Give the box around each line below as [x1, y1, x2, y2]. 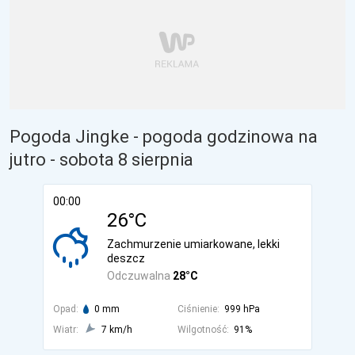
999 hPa [223, 303, 260, 315]
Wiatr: [53, 324, 78, 335]
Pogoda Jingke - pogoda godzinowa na [10, 127, 318, 147]
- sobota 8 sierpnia [50, 150, 193, 170]
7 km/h [101, 324, 132, 335]
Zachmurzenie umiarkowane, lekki [107, 238, 280, 250]
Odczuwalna [107, 269, 173, 282]
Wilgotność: [177, 324, 229, 335]
